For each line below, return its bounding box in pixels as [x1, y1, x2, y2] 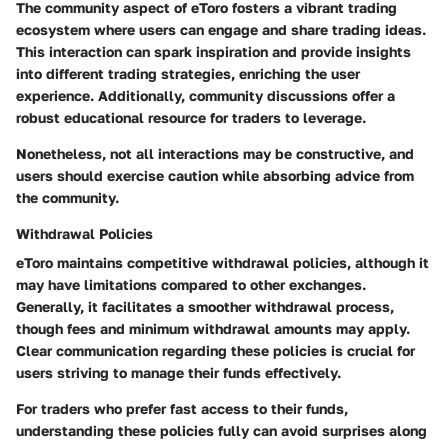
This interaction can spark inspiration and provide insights [16, 43, 411, 61]
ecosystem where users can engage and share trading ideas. [16, 21, 426, 39]
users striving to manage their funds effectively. [16, 364, 341, 382]
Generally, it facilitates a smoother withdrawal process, [16, 298, 394, 316]
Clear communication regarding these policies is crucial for [16, 342, 415, 360]
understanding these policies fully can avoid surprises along [16, 422, 427, 440]
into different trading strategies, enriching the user [16, 65, 360, 83]
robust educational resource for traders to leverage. [16, 109, 366, 127]
